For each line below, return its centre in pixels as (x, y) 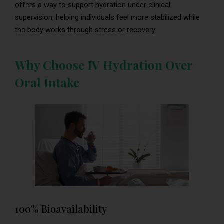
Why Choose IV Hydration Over (104, 65)
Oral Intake (47, 82)
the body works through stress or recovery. (86, 30)
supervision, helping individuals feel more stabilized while (107, 17)
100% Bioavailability (61, 208)
